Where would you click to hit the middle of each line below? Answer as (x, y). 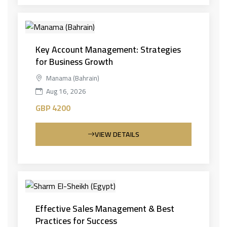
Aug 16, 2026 (65, 91)
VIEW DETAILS (117, 134)
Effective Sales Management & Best (105, 208)
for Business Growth (74, 62)
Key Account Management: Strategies (108, 49)
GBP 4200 (53, 108)
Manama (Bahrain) (72, 78)
